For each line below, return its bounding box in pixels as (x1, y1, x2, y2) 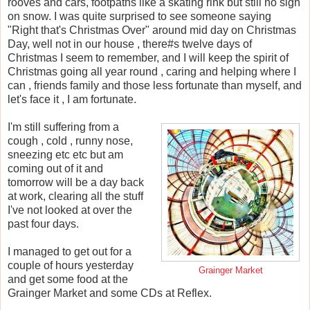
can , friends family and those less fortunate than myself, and (8, 80, 302, 92)
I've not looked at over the (8, 204, 132, 217)
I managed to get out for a (8, 246, 131, 258)
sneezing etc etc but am (8, 149, 123, 161)
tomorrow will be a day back (8, 176, 144, 189)
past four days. (8, 218, 79, 230)
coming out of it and (8, 163, 103, 175)
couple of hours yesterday (8, 259, 134, 272)
